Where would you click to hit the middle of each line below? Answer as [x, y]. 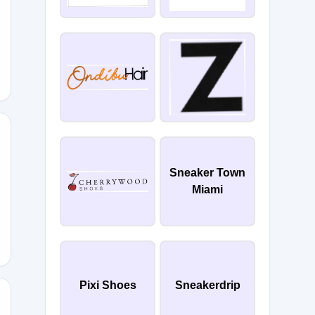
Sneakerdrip [207, 285]
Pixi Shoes [108, 285]
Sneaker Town [207, 173]
